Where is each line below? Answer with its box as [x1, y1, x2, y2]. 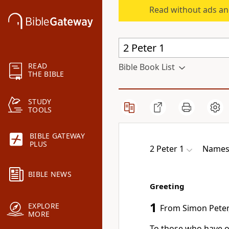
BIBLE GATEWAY [30, 131, 85, 141]
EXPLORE [28, 201, 60, 211]
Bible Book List [119, 61, 175, 73]
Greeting [150, 181, 185, 191]
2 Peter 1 [150, 143, 184, 154]
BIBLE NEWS [28, 169, 72, 179]
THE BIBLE [28, 69, 64, 79]
